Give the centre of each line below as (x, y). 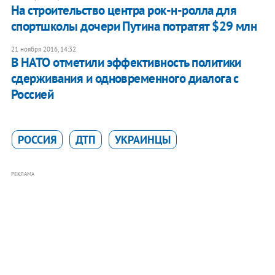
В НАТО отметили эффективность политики (126, 63)
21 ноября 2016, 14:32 (43, 49)
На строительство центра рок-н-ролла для (124, 10)
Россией (32, 95)
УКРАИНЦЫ (142, 140)
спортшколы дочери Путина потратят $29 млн (134, 26)
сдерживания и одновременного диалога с (125, 79)
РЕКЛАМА (22, 174)
